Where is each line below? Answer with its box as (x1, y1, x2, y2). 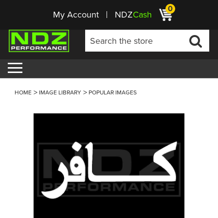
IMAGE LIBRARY (39, 88, 81, 97)
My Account (53, 8, 99, 21)
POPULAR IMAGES (89, 88, 137, 97)
